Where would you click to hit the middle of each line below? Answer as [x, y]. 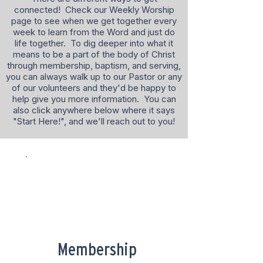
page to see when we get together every [94, 21]
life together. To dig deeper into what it [94, 43]
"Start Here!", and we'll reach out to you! [94, 121]
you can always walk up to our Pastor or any [94, 77]
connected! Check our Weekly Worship [94, 10]
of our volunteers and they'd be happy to [94, 88]
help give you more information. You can [94, 99]
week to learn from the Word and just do [94, 32]
